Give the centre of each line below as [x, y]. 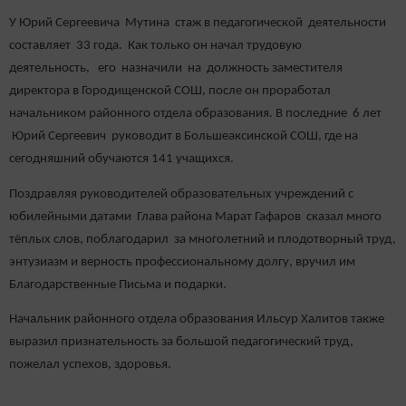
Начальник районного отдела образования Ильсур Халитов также [197, 319]
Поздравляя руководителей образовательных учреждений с [181, 194]
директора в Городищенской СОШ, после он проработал [170, 92]
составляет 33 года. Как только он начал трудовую [155, 46]
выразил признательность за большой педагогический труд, [181, 342]
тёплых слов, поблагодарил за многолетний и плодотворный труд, [203, 239]
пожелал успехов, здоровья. [90, 364]
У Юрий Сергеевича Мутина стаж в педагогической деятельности [198, 24]
